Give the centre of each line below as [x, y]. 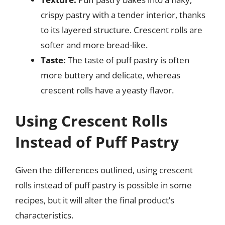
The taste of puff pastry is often [128, 60]
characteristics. [44, 215]
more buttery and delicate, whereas [110, 75]
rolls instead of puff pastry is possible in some [103, 185]
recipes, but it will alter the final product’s [95, 200]
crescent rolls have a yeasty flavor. [107, 90]
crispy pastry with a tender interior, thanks [123, 15]
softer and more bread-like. [94, 45]
